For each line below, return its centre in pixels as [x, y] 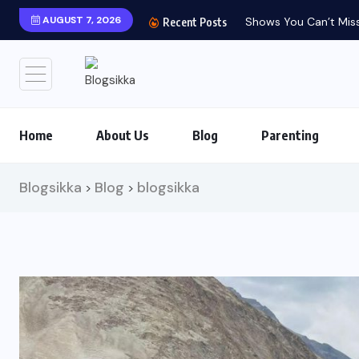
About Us [123, 135]
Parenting [290, 135]
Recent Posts [194, 22]
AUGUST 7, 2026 [81, 20]
